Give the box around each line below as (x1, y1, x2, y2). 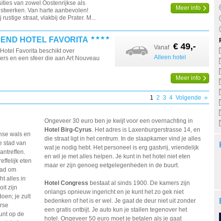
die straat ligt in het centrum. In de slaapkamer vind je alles (44, 135, 201, 142)
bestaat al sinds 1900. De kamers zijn (88, 180, 190, 186)
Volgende (176, 94, 201, 101)
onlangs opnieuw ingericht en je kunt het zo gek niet (44, 188, 184, 195)
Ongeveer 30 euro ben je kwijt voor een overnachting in (44, 117, 193, 124)
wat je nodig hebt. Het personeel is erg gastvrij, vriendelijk (44, 144, 199, 151)
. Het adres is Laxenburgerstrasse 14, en (92, 126, 201, 133)
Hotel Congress (44, 180, 89, 186)
